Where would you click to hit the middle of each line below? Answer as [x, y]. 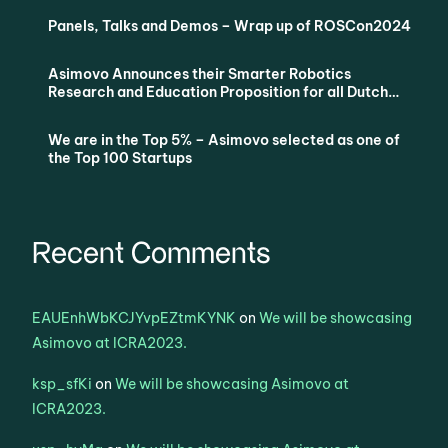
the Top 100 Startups [120, 157]
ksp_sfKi [62, 383]
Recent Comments [152, 254]
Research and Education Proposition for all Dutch [218, 91]
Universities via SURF [122, 109]
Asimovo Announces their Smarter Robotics [200, 73]
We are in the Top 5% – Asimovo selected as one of [224, 139]
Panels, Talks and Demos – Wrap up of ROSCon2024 [230, 25]
